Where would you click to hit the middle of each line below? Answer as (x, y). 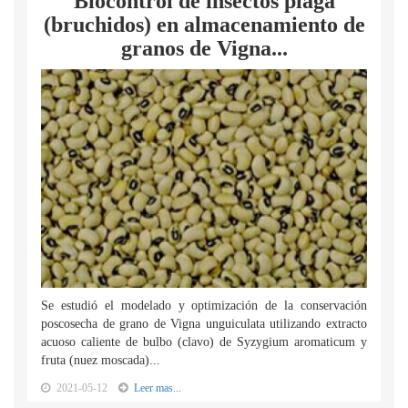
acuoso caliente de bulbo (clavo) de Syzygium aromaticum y (204, 342)
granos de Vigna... (204, 48)
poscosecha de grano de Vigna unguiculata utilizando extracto (204, 324)
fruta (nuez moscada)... (101, 360)
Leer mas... (158, 388)
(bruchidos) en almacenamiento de (204, 25)
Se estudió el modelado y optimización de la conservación (204, 306)
